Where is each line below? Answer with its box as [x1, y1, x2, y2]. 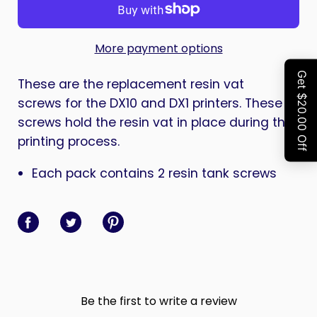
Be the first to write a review [80, 292, 237, 309]
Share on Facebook [17, 197, 108, 224]
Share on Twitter [59, 197, 122, 224]
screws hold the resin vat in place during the [18, 114, 293, 131]
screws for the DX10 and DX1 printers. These [18, 95, 282, 112]
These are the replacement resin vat [18, 76, 244, 93]
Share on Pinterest [102, 197, 184, 224]
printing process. [18, 133, 120, 150]
